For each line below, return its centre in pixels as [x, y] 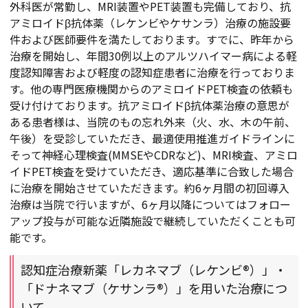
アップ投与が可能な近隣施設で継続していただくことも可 [153, 221]
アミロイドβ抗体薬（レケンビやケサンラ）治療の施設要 [150, 23]
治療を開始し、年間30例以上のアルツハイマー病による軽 [153, 56]
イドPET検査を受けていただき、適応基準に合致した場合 [152, 171]
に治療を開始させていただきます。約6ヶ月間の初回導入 [150, 188]
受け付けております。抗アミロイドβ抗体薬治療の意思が [150, 105]
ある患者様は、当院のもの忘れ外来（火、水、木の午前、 [153, 122]
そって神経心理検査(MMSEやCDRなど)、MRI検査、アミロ [154, 155]
